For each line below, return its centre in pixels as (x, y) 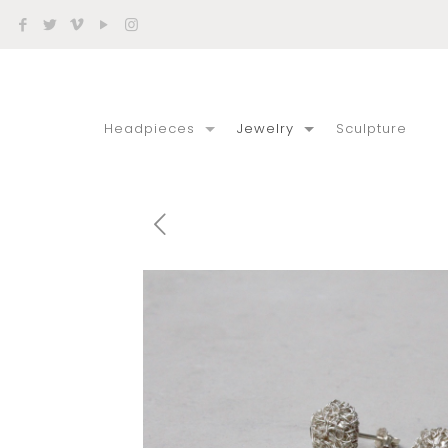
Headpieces (149, 128)
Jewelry (265, 128)
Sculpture (371, 128)
